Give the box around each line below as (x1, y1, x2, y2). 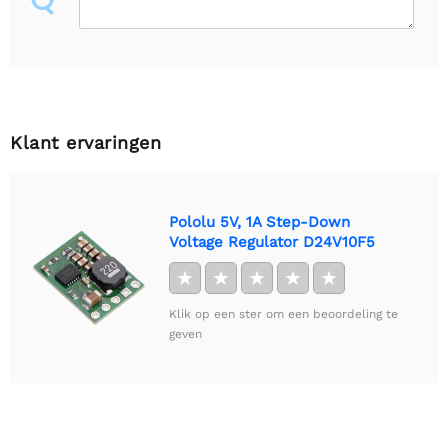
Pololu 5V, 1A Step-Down (169, 213, 350, 232)
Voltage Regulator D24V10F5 (169, 233, 375, 252)
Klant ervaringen (10, 132, 161, 154)
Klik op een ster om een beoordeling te (169, 307, 398, 322)
